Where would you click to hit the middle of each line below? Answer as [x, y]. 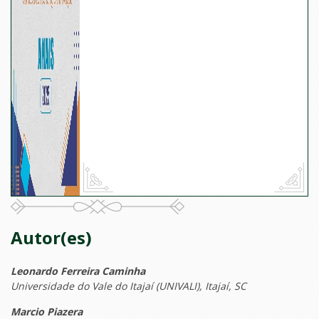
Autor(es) [51, 238]
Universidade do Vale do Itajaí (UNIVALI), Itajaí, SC [129, 286]
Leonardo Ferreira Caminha [78, 271]
